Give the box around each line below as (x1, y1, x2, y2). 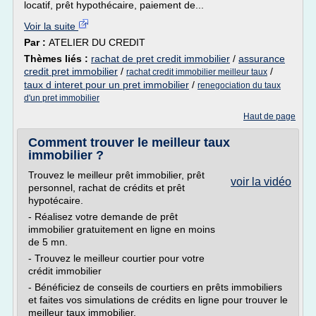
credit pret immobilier (24, 66, 118, 77)
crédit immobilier (28, 265, 102, 276)
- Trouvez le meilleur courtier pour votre (28, 253, 205, 264)
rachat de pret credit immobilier (91, 53, 230, 64)
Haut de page (243, 111, 296, 121)
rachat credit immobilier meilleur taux (126, 67, 267, 77)
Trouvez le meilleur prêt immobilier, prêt (28, 169, 205, 181)
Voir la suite (24, 20, 78, 32)
